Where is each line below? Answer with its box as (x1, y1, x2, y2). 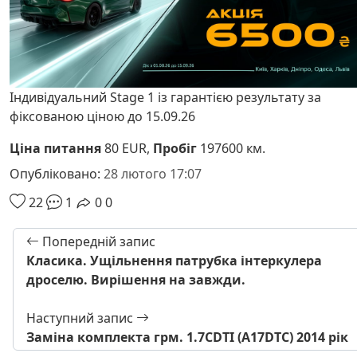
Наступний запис (26, 308, 136, 327)
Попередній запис (39, 232, 155, 250)
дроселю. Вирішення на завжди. (26, 270, 245, 288)
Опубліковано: (10, 164, 104, 182)
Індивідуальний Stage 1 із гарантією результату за (10, 88, 321, 106)
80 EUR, (101, 139, 153, 157)
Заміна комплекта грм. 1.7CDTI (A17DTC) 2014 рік (26, 328, 348, 346)
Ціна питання (10, 139, 101, 157)
